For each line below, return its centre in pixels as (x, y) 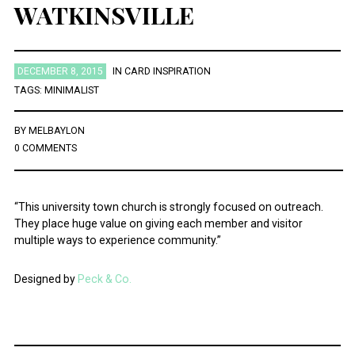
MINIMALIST (71, 91)
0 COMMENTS (45, 149)
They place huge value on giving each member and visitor (158, 224)
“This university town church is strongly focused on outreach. (168, 207)
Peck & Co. (104, 279)
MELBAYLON (56, 131)
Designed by (46, 279)
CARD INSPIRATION (167, 72)
